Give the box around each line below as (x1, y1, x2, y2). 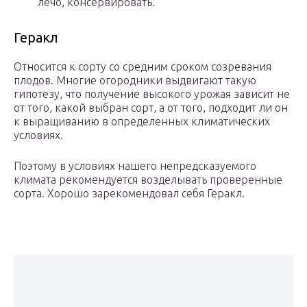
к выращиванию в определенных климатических (14, 115, 270, 128)
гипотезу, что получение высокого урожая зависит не (14, 88, 290, 101)
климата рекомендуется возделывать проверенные (14, 173, 282, 186)
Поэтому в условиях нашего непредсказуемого (14, 160, 256, 173)
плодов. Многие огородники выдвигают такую (14, 74, 256, 87)
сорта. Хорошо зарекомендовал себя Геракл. (14, 187, 245, 200)
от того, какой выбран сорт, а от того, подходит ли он (14, 101, 288, 114)
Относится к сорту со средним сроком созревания (14, 60, 271, 73)
